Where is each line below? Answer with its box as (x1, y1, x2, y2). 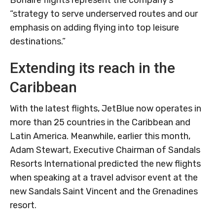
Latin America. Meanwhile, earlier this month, (10, 131, 190, 142)
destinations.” (10, 36, 66, 47)
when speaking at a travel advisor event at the (10, 172, 198, 184)
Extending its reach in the (10, 59, 175, 77)
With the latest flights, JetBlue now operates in (10, 103, 201, 114)
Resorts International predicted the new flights (10, 158, 201, 170)
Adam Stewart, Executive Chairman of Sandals (10, 145, 200, 156)
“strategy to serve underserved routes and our (10, 8, 198, 20)
